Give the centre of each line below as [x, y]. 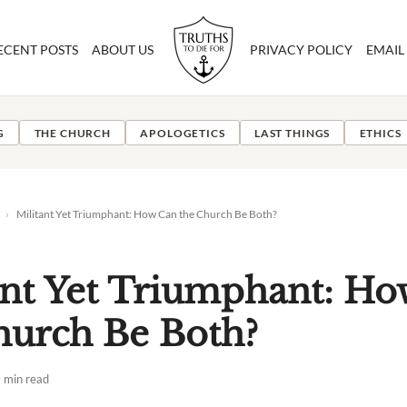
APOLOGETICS [183, 133]
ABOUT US [122, 50]
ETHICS [380, 133]
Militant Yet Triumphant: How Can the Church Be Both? [147, 214]
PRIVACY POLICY [302, 50]
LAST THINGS [292, 133]
